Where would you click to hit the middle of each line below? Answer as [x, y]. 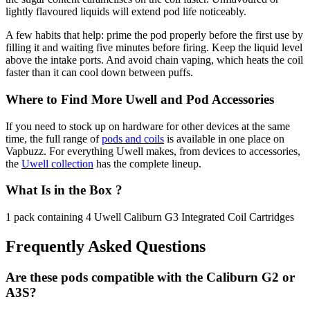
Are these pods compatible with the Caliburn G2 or [150, 277]
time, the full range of [54, 138]
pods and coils [133, 138]
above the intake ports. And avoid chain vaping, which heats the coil [154, 60]
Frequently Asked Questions [106, 246]
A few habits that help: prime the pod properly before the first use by [154, 35]
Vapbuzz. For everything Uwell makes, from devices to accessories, [153, 151]
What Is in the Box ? [64, 190]
